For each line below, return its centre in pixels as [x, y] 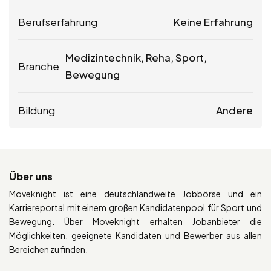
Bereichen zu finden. [48, 249]
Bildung [37, 110]
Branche [39, 66]
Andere [234, 110]
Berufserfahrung [58, 21]
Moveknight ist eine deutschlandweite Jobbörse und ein [135, 193]
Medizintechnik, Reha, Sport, [136, 57]
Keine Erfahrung [213, 21]
